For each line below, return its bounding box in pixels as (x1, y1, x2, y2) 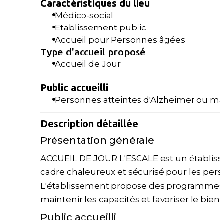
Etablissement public (55, 23, 146, 32)
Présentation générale (40, 135, 154, 146)
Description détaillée (40, 118, 138, 129)
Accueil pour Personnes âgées (55, 35, 185, 45)
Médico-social (55, 10, 113, 20)
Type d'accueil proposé (40, 46, 146, 57)
